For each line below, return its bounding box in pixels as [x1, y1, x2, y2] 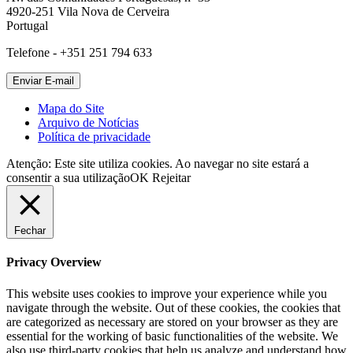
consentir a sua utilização [6, 171, 130, 185]
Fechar [14, 225, 46, 237]
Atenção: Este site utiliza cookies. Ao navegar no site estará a [6, 157, 309, 171]
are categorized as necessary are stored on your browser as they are [6, 314, 338, 329]
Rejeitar [152, 171, 191, 185]
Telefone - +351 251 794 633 [6, 46, 152, 60]
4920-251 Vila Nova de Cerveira [6, 5, 169, 19]
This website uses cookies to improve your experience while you [6, 286, 327, 300]
